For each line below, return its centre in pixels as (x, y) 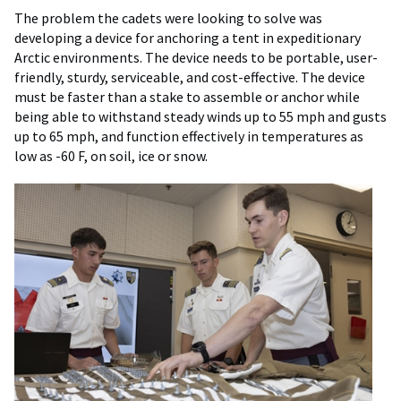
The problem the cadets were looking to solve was (168, 18)
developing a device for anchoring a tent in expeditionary (188, 38)
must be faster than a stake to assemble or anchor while (187, 97)
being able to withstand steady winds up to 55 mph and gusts (200, 116)
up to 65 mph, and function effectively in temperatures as (189, 136)
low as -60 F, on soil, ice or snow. (111, 156)
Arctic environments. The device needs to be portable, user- (196, 57)
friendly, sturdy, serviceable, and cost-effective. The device (190, 77)
